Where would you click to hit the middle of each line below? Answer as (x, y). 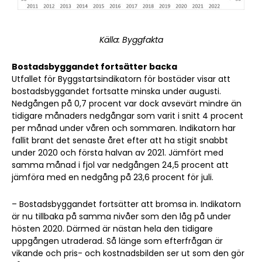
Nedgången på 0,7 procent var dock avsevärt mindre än (127, 104)
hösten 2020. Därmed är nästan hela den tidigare (112, 229)
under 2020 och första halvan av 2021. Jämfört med (118, 153)
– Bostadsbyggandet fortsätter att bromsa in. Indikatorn (126, 204)
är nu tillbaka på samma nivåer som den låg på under (121, 217)
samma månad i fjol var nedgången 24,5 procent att (120, 165)
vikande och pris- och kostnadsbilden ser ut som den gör (128, 254)
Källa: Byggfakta (131, 40)
